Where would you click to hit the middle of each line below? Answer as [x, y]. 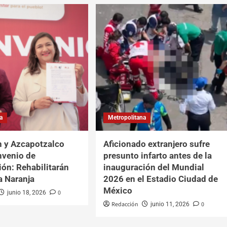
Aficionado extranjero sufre [156, 144]
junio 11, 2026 [170, 204]
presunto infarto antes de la [157, 155]
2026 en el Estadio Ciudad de [160, 179]
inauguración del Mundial [154, 167]
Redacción [125, 204]
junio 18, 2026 [27, 192]
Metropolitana [127, 117]
